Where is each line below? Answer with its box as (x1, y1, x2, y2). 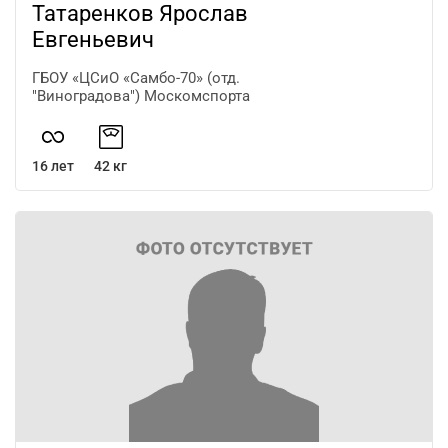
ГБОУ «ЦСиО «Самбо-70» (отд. (32, 68, 240, 87)
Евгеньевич (32, 26, 154, 52)
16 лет (32, 157, 74, 174)
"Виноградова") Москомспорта (32, 86, 250, 105)
